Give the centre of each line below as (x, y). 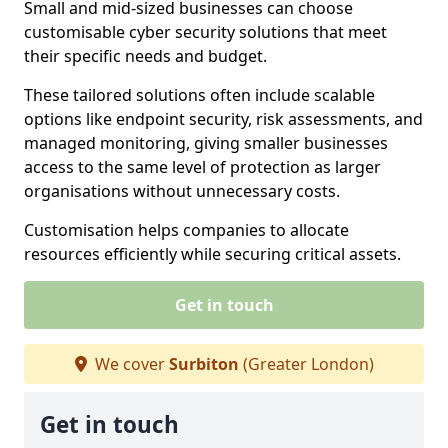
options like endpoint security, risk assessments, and (223, 119)
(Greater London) (306, 364)
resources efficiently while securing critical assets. (212, 254)
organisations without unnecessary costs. (184, 191)
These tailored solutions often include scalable (199, 95)
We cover (129, 364)
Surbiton (203, 364)
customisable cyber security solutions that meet (205, 32)
